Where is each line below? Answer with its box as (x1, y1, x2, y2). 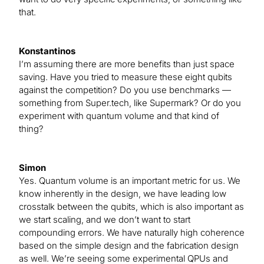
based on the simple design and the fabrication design (19, 240, 239, 252)
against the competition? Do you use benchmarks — (19, 84, 231, 96)
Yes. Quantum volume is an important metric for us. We (19, 175, 240, 187)
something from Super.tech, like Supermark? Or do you (19, 97, 241, 109)
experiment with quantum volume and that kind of (19, 110, 219, 122)
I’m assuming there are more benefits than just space (19, 58, 235, 70)
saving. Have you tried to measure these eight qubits (19, 71, 232, 83)
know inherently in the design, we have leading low (19, 188, 226, 200)
